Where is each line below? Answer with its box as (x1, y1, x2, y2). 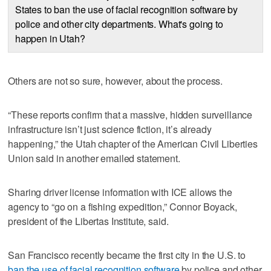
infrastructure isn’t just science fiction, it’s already (8, 122, 212, 137)
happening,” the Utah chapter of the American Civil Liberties (8, 137, 258, 151)
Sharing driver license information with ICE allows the (8, 185, 232, 200)
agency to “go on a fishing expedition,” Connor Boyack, (8, 200, 237, 214)
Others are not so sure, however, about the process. (8, 74, 223, 88)
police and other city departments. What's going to (15, 16, 223, 31)
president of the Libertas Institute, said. (8, 214, 169, 229)
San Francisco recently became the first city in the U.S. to (8, 248, 246, 263)
